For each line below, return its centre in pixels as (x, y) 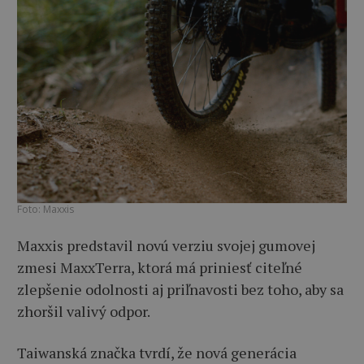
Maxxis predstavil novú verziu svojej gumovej (166, 245)
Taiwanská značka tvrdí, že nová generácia (157, 352)
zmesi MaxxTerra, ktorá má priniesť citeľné (160, 267)
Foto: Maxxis (45, 209)
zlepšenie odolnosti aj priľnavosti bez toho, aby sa (180, 289)
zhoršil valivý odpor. (84, 311)
